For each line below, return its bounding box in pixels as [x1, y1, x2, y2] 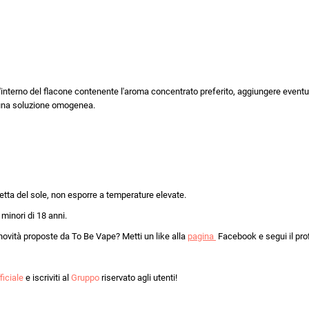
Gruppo [71, 272, 99, 283]
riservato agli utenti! [99, 272, 177, 283]
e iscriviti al [23, 272, 71, 283]
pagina [188, 231, 216, 242]
